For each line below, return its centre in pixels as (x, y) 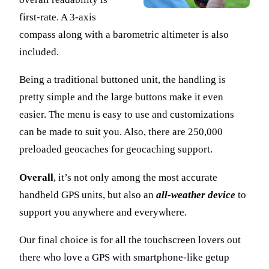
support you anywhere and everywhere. (103, 212)
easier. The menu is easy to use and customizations (127, 115)
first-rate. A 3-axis (58, 17)
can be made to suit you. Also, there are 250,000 (121, 132)
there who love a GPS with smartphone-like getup (124, 258)
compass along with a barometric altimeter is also (124, 34)
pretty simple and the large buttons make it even (121, 97)
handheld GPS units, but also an (88, 195)
